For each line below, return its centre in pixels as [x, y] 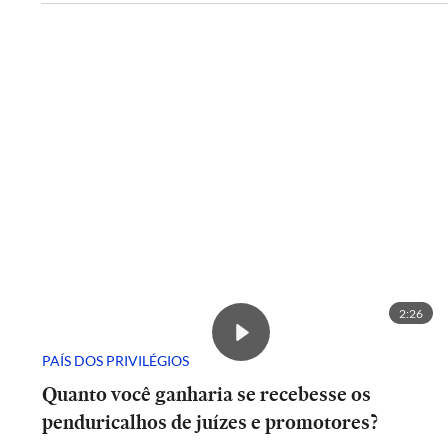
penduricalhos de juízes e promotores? [212, 422]
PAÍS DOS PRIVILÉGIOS [115, 360]
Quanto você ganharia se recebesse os [206, 394]
